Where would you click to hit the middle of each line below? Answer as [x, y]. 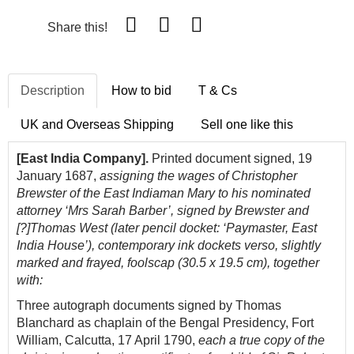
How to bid [141, 91]
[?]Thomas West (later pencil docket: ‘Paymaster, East [167, 228]
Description [53, 91]
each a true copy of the [262, 341]
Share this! [79, 28]
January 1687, [58, 176]
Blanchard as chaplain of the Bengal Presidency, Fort [165, 323]
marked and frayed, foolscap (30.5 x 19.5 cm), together [168, 263]
